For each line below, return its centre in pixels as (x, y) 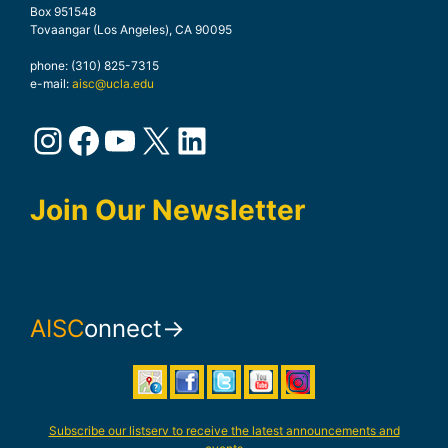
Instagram (113, 139)
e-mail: (51, 84)
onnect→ (134, 329)
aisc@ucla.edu (113, 84)
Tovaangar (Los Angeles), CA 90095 (131, 30)
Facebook (148, 139)
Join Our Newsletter (167, 210)
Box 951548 (63, 12)
